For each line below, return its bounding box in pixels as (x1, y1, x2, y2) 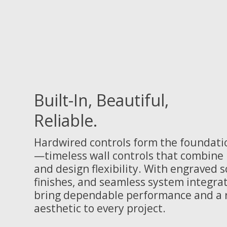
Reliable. (34, 109, 97, 131)
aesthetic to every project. (34, 201, 166, 215)
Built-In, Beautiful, (34, 89, 169, 111)
